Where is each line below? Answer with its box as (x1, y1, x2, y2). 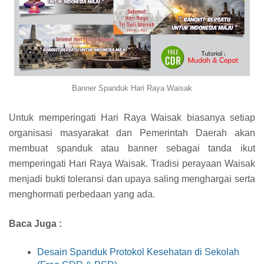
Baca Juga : (9, 218, 62, 229)
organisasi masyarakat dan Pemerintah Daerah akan (9, 127, 255, 138)
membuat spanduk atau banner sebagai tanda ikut (9, 143, 255, 153)
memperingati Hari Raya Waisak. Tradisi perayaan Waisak (9, 158, 255, 169)
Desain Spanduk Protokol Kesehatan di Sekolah (37, 246, 239, 257)
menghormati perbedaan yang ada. (9, 189, 155, 199)
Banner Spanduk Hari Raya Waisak (72, 83, 192, 93)
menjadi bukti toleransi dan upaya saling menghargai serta (9, 173, 255, 184)
